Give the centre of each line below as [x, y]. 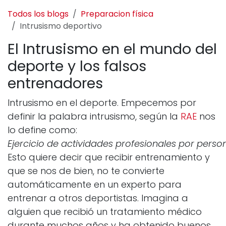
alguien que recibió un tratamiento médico [105, 212]
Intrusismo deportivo [61, 26]
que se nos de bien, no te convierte [86, 171]
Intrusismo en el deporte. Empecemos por [102, 103]
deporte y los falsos [77, 66]
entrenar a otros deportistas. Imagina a [98, 198]
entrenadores [55, 83]
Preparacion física [117, 14]
